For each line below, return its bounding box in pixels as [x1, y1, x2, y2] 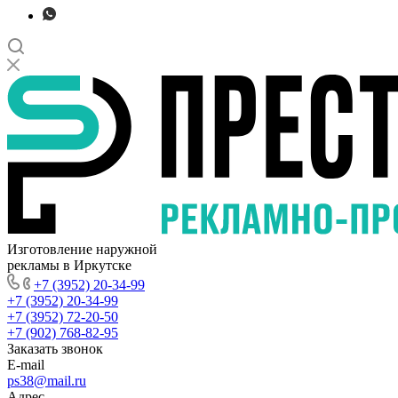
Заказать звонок [7, 340, 103, 356]
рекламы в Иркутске [7, 257, 131, 273]
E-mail [7, 356, 44, 372]
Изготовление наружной [7, 241, 157, 257]
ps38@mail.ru [7, 372, 86, 388]
